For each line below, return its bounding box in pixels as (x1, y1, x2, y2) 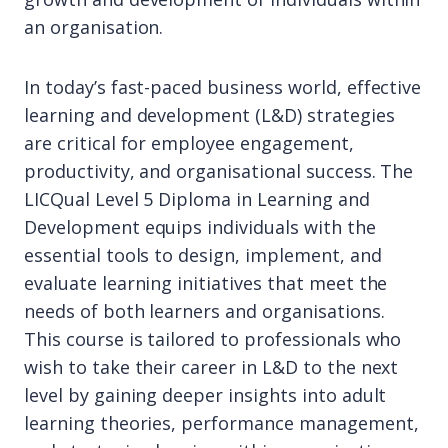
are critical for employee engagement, (24, 131, 354, 155)
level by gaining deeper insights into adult (24, 383, 387, 407)
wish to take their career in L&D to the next (24, 355, 399, 379)
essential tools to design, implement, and (24, 243, 382, 267)
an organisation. (24, 15, 164, 39)
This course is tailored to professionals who (24, 327, 402, 351)
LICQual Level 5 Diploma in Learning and (24, 187, 370, 211)
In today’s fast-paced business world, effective (24, 75, 422, 99)
